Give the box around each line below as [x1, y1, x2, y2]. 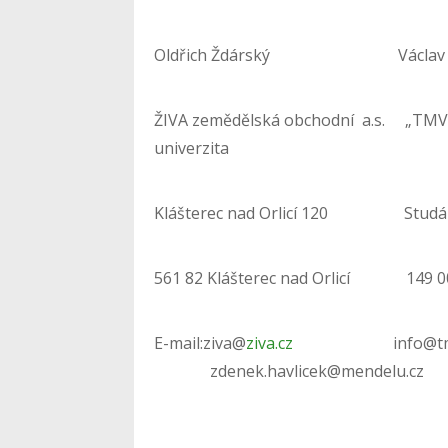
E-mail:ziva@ [154, 331, 247, 354]
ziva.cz [246, 331, 298, 354]
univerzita [154, 136, 230, 159]
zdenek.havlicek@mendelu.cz [154, 359, 425, 382]
